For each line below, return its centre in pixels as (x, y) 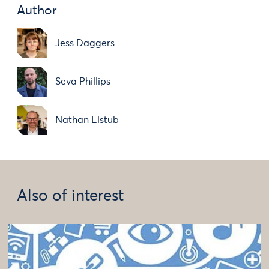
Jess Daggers (85, 43)
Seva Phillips (83, 82)
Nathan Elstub (87, 120)
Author (37, 11)
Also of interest (70, 196)
